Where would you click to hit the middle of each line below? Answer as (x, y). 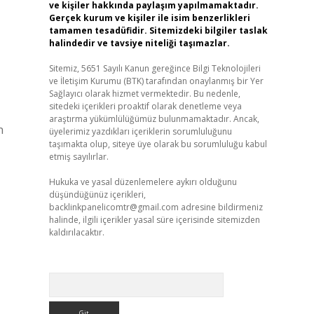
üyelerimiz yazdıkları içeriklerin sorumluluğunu (140, 131)
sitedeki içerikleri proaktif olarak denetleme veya (145, 106)
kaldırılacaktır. (76, 232)
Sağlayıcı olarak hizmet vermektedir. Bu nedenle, (144, 94)
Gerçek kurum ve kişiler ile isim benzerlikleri (149, 18)
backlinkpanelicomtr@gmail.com (114, 207)
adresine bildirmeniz (220, 207)
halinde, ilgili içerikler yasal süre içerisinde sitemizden (154, 220)
